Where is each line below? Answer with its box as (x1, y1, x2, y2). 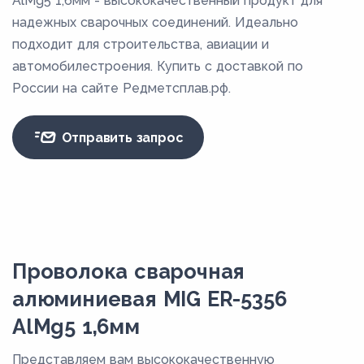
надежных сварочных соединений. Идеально (12, 15, 298, 31)
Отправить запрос (57, 129, 184, 145)
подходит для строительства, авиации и (12, 37, 269, 53)
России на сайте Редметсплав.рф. (12, 80, 231, 97)
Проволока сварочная (12, 259, 245, 284)
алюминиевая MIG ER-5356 (12, 287, 287, 312)
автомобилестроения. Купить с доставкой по (12, 58, 303, 75)
